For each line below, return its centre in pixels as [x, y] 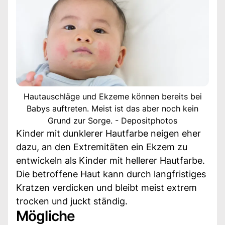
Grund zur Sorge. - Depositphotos [113, 120]
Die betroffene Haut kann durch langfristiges [111, 174]
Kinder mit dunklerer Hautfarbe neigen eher [108, 133]
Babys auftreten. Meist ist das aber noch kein [113, 108]
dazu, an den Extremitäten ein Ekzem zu [102, 147]
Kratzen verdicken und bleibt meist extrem [106, 187]
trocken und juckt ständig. [72, 201]
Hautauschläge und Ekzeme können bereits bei [113, 96]
